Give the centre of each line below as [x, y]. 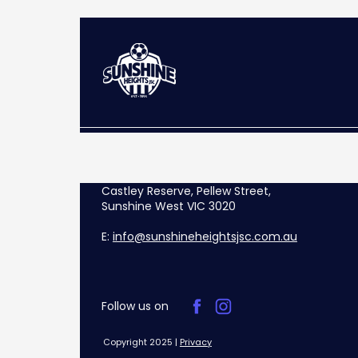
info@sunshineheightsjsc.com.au [205, 237]
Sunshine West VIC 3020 [168, 207]
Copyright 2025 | [141, 342]
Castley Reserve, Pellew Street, [187, 191]
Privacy [195, 342]
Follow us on [135, 306]
